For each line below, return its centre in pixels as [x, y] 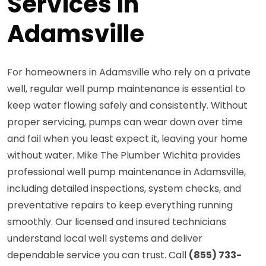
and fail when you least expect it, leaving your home [127, 138]
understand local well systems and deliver [105, 238]
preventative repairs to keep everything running [120, 205]
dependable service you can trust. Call [98, 255]
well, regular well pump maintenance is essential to [126, 88]
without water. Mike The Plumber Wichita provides [124, 155]
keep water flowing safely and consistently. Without [127, 105]
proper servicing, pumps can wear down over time [125, 122]
